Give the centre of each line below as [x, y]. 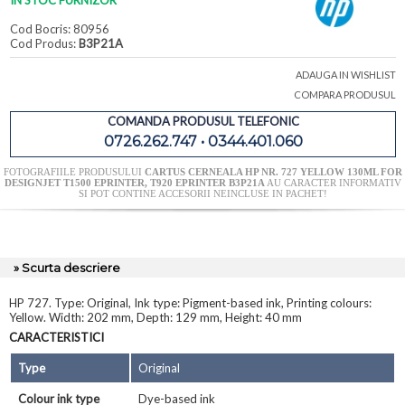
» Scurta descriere [67, 268]
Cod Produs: [44, 44]
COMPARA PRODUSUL [345, 95]
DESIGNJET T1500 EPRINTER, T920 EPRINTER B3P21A [134, 183]
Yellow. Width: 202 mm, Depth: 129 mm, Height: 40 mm [155, 318]
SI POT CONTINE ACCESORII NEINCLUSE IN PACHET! [202, 194]
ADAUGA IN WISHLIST [346, 75]
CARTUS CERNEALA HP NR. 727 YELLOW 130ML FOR [273, 172]
